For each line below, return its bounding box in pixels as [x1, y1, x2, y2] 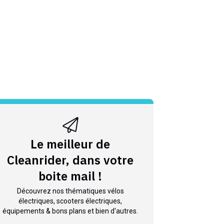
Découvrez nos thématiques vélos [16, 187, 124, 195]
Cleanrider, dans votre [7, 152, 134, 168]
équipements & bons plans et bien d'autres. [2, 207, 138, 215]
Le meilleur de [30, 136, 110, 152]
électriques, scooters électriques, [18, 197, 122, 205]
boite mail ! [38, 168, 102, 184]
